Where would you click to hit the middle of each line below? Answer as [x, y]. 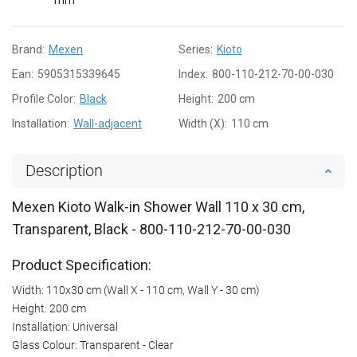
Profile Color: [44, 98]
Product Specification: [82, 265]
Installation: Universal [65, 326]
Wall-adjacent [108, 123]
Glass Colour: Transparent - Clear [93, 345]
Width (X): [203, 123]
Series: [196, 49]
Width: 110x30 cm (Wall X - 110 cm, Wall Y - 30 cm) [136, 290]
